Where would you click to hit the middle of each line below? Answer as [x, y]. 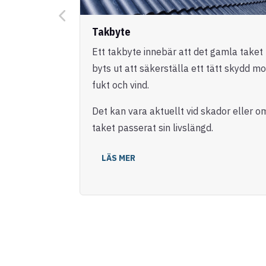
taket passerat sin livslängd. [153, 127]
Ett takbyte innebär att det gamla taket [178, 51]
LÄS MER [119, 158]
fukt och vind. [121, 85]
